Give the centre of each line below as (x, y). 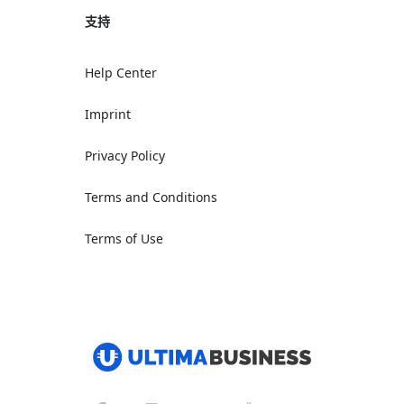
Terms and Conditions (151, 197)
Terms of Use (124, 239)
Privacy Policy (124, 156)
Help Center (120, 73)
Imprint (107, 114)
